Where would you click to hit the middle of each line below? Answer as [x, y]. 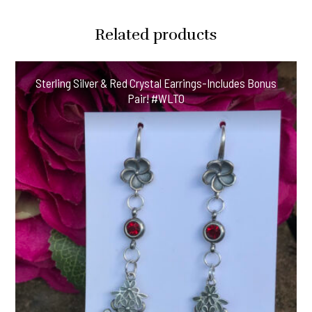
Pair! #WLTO [156, 98]
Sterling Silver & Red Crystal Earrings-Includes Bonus [156, 83]
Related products [156, 34]
